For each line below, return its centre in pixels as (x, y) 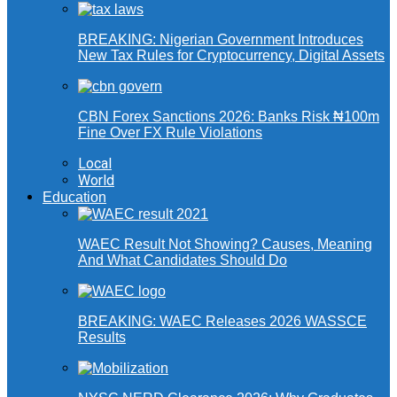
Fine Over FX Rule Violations (170, 133)
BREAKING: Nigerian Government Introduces (221, 40)
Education (74, 198)
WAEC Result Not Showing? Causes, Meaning (225, 245)
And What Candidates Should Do (183, 261)
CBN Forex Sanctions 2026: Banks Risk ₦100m (229, 117)
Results (102, 338)
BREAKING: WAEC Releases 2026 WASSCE (222, 322)
